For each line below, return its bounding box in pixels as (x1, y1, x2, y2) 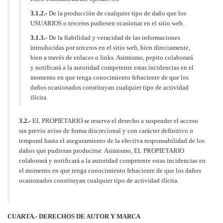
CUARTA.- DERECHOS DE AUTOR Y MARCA (7, 212, 140, 220)
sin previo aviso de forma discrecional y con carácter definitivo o (19, 126, 193, 134)
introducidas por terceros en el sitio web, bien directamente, (30, 43, 190, 51)
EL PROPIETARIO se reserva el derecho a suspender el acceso (31, 116, 198, 124)
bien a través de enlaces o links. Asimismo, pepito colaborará (30, 53, 193, 61)
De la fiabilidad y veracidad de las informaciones (47, 33, 180, 41)
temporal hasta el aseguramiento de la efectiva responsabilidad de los (19, 136, 205, 144)
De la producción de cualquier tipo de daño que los (47, 9, 186, 17)
